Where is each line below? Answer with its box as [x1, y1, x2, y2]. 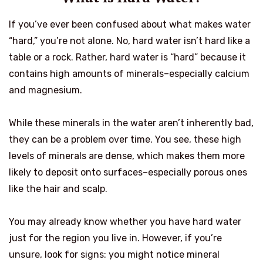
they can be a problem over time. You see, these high [9, 133, 241, 145]
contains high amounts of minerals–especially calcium [9, 68, 249, 79]
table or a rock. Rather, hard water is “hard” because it [9, 51, 246, 63]
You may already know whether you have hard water [9, 215, 241, 227]
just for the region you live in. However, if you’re [9, 232, 222, 244]
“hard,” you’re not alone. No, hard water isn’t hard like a [9, 35, 250, 46]
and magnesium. [9, 84, 82, 96]
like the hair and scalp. [9, 183, 107, 194]
